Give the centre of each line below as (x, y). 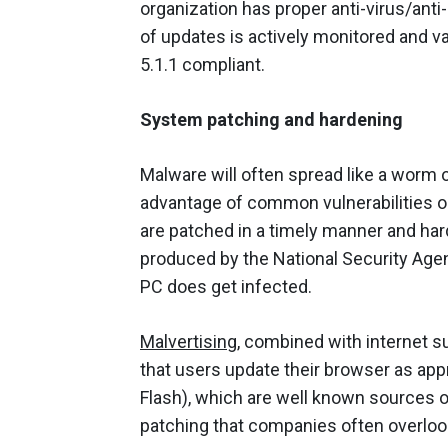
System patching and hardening (271, 119)
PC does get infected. (226, 286)
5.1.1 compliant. (202, 64)
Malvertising (188, 341)
